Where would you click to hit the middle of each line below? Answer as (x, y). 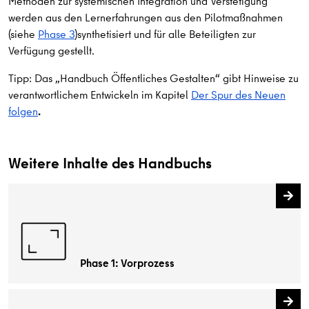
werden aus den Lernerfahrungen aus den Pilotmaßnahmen (146, 18)
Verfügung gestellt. (51, 51)
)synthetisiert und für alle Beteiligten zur (165, 34)
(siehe (23, 34)
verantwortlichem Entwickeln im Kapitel (100, 95)
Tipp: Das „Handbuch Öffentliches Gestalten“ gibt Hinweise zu (153, 78)
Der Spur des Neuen (238, 95)
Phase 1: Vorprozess (128, 262)
